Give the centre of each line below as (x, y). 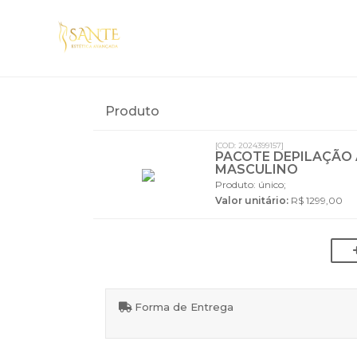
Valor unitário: (251, 200)
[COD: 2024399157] (249, 145)
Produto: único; (250, 184)
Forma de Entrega (182, 306)
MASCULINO (256, 169)
